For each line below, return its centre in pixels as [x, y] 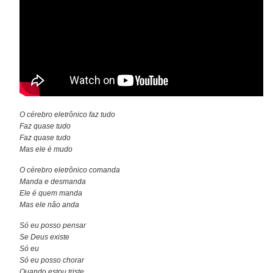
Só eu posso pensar [53, 225]
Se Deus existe [45, 237]
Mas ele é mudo [46, 149]
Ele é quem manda [51, 193]
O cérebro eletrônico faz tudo [68, 114]
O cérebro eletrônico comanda [70, 170]
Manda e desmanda [53, 181]
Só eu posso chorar [52, 260]
